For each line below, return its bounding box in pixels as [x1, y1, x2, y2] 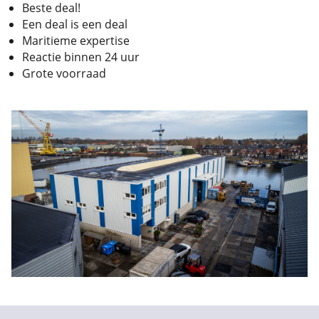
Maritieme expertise [22, 32, 130, 48]
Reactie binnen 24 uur [22, 48, 140, 65]
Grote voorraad [22, 65, 106, 81]
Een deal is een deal [22, 16, 127, 32]
